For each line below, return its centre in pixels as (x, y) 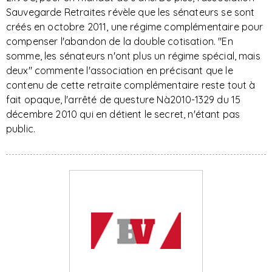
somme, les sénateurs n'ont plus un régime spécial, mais (133, 56)
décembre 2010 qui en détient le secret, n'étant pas (123, 114)
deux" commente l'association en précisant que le (120, 70)
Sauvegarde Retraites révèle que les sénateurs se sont (131, 12)
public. (21, 129)
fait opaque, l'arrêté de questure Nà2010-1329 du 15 (124, 100)
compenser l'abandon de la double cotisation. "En (120, 41)
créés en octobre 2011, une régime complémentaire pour (135, 27)
